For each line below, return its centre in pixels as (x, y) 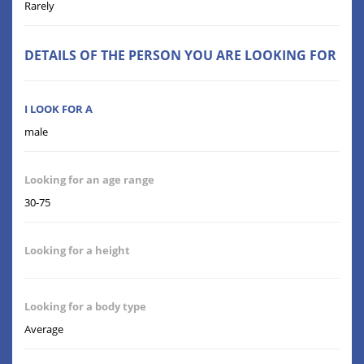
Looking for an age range (89, 180)
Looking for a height (77, 251)
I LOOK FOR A (58, 109)
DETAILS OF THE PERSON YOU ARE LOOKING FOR (180, 56)
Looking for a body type (85, 307)
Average (44, 329)
